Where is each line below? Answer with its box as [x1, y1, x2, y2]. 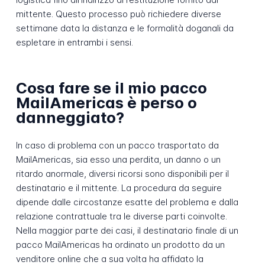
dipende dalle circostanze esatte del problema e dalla [15, 196, 238, 208]
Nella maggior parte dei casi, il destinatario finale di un [15, 224, 238, 236]
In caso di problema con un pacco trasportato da [15, 139, 219, 151]
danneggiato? [15, 108, 124, 127]
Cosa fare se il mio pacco [15, 79, 207, 98]
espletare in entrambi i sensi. [15, 36, 133, 48]
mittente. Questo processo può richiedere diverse [15, 8, 221, 20]
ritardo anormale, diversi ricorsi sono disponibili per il [15, 167, 229, 179]
